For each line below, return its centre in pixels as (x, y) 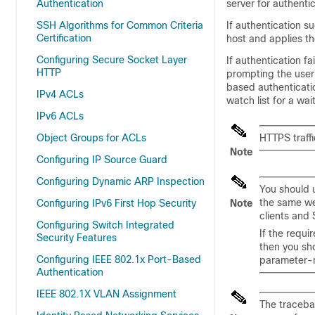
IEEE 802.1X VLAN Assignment (107, 294)
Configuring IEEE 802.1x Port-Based (119, 259)
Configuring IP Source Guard (102, 160)
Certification (64, 38)
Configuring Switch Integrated (105, 225)
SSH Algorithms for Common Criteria (120, 25)
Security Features (77, 238)
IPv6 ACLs (60, 116)
